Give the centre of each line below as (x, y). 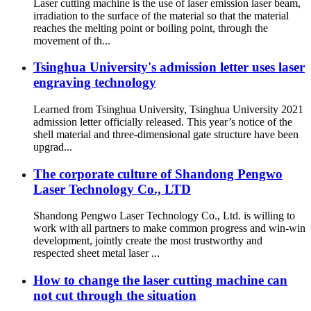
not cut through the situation (115, 296)
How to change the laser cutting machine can (160, 280)
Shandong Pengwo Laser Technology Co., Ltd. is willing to (164, 216)
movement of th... (72, 40)
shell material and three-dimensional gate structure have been (166, 134)
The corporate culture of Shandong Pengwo (158, 174)
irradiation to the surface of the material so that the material (161, 15)
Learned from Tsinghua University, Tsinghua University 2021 (168, 109)
